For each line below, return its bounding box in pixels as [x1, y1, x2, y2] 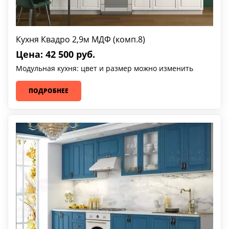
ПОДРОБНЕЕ [29, 86, 68, 96]
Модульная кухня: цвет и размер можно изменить [16, 63, 193, 74]
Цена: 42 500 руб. [16, 48, 95, 61]
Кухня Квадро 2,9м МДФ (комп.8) [16, 34, 145, 45]
